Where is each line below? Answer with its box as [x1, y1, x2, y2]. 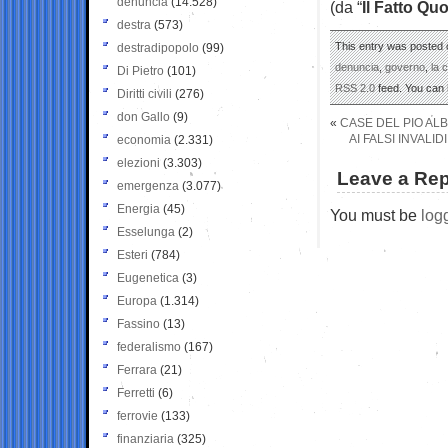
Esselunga [117, 224, 175, 239]
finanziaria [117, 431, 174, 446]
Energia [117, 201, 160, 216]
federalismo [117, 339, 181, 354]
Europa [117, 293, 157, 308]
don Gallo [117, 109, 170, 124]
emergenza [117, 178, 179, 193]
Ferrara [117, 362, 157, 377]
